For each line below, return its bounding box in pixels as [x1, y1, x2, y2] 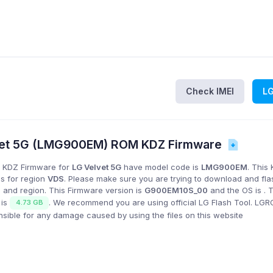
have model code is [121, 161, 202, 172]
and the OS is [208, 185, 264, 195]
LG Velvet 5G [72, 161, 122, 172]
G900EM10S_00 [144, 185, 208, 195]
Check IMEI [185, 85, 234, 96]
